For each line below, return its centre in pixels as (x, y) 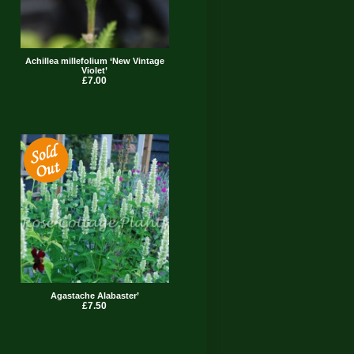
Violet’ (94, 71)
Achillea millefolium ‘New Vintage (94, 61)
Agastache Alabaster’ (94, 296)
